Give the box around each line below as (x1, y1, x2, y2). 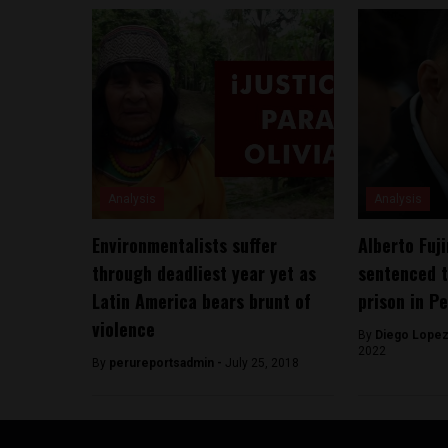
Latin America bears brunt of (92, 287, 311, 314)
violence (92, 315, 155, 342)
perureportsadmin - (109, 355, 225, 370)
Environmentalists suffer (92, 231, 277, 258)
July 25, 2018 (225, 355, 299, 370)
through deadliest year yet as (92, 259, 316, 286)
